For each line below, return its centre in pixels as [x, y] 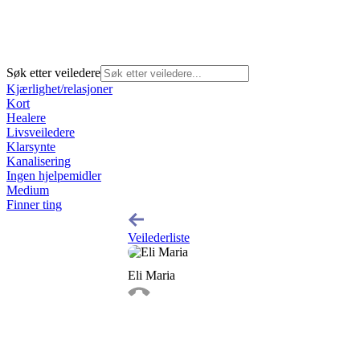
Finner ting [34, 204]
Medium [28, 190]
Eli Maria [151, 275]
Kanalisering [39, 161]
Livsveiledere [41, 132]
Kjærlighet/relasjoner [59, 88]
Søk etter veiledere [53, 72]
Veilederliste [159, 237]
